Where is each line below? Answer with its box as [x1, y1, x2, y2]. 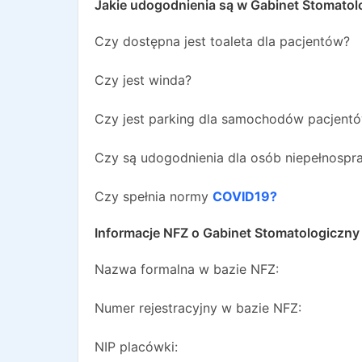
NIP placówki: [95, 339, 178, 355]
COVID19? [213, 188, 277, 204]
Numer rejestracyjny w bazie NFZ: [95, 300, 301, 316]
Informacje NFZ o [95, 225, 203, 241]
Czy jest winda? [95, 72, 192, 88]
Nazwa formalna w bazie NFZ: [95, 261, 279, 277]
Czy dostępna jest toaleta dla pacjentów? [95, 33, 350, 49]
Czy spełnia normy [95, 188, 208, 204]
